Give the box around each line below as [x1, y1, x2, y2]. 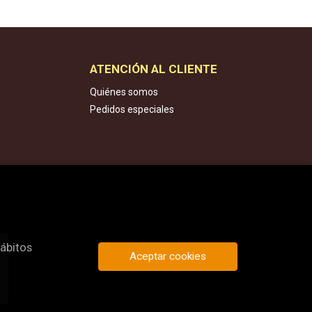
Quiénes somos [89, 86, 158, 97]
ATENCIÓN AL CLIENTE [89, 62, 217, 76]
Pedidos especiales [89, 104, 174, 115]
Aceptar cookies [130, 249, 206, 263]
